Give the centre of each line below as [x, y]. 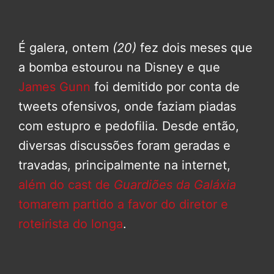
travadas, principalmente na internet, [124, 165]
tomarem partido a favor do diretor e [123, 205]
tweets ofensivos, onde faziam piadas [127, 107]
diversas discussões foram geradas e [124, 146]
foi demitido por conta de [165, 87]
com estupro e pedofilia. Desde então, [129, 126]
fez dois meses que [194, 48]
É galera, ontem [65, 48]
